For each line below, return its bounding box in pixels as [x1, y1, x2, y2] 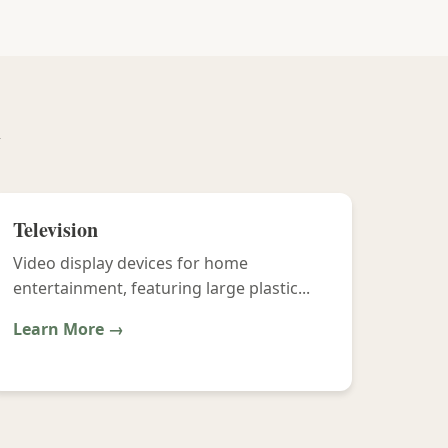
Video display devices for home [13, 252, 249, 274]
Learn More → [13, 318, 125, 340]
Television [13, 215, 99, 244]
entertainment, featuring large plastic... [13, 277, 311, 299]
